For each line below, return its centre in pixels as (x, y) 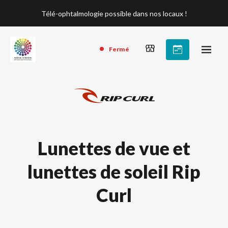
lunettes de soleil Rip (114, 172)
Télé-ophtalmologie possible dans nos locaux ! (114, 13)
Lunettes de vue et (114, 148)
